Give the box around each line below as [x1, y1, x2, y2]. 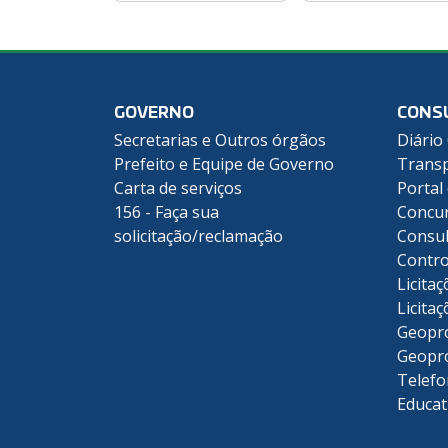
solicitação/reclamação [114, 225, 283, 247]
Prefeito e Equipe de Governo [114, 153, 334, 175]
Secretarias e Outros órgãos [114, 129, 326, 151]
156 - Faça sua [114, 201, 219, 223]
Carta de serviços [114, 177, 242, 199]
